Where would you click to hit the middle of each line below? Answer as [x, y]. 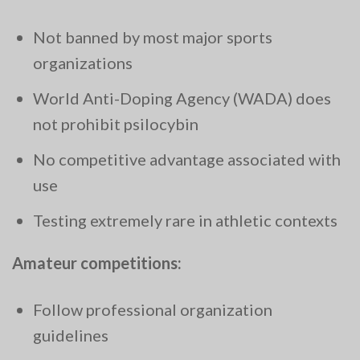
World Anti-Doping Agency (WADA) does [182, 98]
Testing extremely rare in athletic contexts [185, 221]
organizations [83, 63]
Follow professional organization [153, 310]
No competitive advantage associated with [187, 160]
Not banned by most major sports [153, 37]
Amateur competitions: [97, 263]
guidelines [71, 335]
